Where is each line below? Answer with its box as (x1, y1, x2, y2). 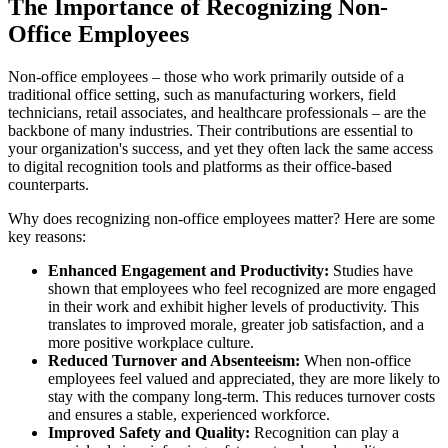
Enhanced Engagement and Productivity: (48, 261, 329, 279)
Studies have (329, 261, 413, 279)
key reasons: (8, 227, 86, 245)
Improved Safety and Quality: (48, 423, 250, 441)
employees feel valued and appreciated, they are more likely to (48, 369, 440, 387)
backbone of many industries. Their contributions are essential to (8, 121, 413, 139)
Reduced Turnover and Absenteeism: (48, 351, 300, 369)
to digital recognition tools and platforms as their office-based (8, 157, 392, 175)
